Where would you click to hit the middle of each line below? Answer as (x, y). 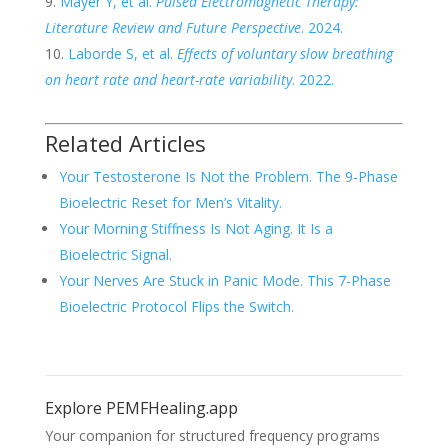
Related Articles (125, 142)
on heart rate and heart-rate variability (168, 79)
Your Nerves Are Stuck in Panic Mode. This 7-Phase (224, 280)
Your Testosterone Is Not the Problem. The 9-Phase (228, 176)
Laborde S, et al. (122, 53)
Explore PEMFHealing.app (141, 407)
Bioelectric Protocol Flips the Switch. (176, 306)
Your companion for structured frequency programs (212, 435)
